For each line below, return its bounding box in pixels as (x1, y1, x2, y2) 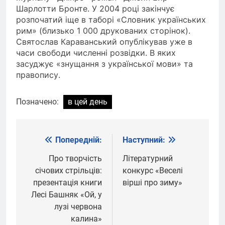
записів (26, 153, 69, 168)
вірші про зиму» (123, 177, 182, 187)
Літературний (123, 153, 173, 163)
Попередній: (55, 135, 102, 145)
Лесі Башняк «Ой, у (31, 189, 102, 199)
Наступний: (123, 135, 165, 145)
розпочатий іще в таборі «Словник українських (16, 14, 206, 25)
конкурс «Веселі (123, 165, 183, 175)
